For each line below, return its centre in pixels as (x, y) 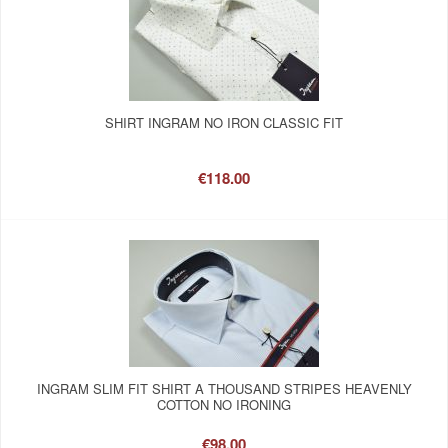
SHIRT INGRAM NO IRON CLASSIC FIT (224, 122)
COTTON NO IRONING (224, 404)
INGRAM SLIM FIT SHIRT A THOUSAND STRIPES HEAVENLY (224, 388)
